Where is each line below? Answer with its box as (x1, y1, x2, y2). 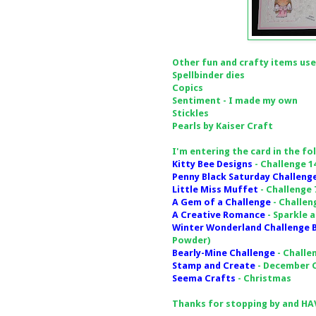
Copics (172, 82, 203, 93)
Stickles (172, 107, 209, 119)
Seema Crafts (172, 272, 236, 284)
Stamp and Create (172, 260, 255, 271)
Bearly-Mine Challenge (172, 247, 277, 258)
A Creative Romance (172, 209, 265, 220)
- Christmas (236, 272, 291, 284)
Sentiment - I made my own (172, 95, 298, 106)
